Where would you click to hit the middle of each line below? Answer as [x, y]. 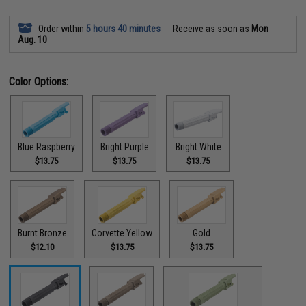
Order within [61, 28]
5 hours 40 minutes [124, 28]
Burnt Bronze [43, 233]
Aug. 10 [33, 39]
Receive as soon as [211, 28]
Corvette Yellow [122, 233]
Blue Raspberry [47, 147]
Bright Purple [124, 147]
